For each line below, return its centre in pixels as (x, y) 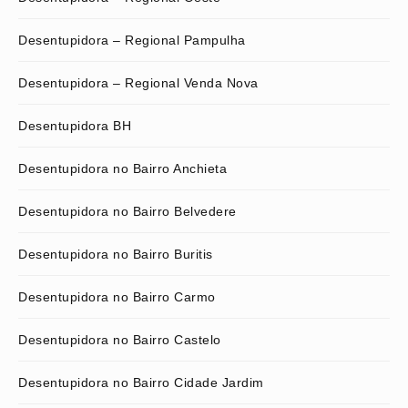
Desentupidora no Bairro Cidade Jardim (141, 382)
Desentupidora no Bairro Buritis (116, 254)
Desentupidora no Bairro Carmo (117, 296)
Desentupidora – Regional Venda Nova (138, 82)
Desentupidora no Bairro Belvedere (127, 211)
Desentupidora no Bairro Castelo (120, 339)
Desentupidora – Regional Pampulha (132, 40)
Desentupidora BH (75, 125)
